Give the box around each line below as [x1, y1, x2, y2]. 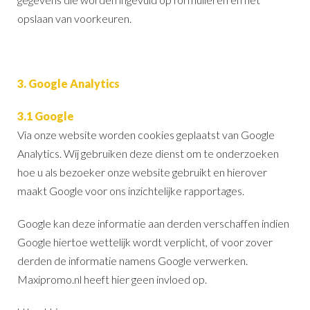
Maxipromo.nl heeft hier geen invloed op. [17, 272, 207, 286]
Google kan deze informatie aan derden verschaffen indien [17, 216, 289, 230]
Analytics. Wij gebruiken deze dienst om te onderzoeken [17, 146, 279, 160]
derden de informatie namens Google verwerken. [17, 253, 248, 267]
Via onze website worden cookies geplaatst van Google [17, 127, 275, 141]
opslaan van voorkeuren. [17, 11, 131, 25]
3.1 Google [17, 109, 74, 122]
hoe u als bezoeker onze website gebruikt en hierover [17, 165, 267, 179]
